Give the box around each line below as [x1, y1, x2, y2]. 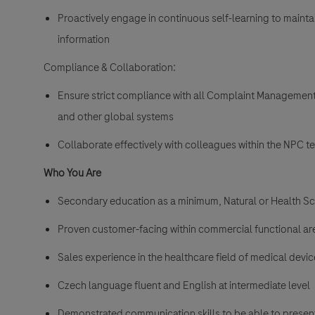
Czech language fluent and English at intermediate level [58, 278, 310, 294]
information [58, 32, 110, 48]
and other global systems [58, 109, 174, 125]
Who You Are [44, 165, 101, 181]
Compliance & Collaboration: [44, 60, 176, 76]
